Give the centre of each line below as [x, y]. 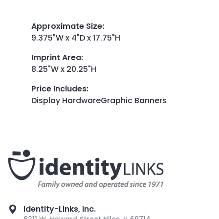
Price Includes [59, 88]
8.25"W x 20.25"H [64, 69]
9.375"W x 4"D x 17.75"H [76, 38]
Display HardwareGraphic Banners [99, 100]
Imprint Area [56, 57]
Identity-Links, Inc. [60, 209]
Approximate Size [67, 26]
